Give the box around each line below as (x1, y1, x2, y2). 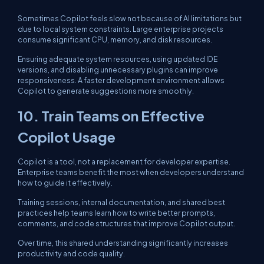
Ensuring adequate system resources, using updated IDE (18, 54, 217, 64)
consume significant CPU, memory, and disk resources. (18, 35, 212, 44)
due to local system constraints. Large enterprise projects (18, 24, 223, 34)
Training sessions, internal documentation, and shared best (18, 197, 225, 207)
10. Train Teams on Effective (18, 107, 204, 124)
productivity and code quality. (18, 249, 125, 258)
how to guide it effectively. (18, 178, 113, 187)
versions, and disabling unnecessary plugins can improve (18, 65, 218, 74)
